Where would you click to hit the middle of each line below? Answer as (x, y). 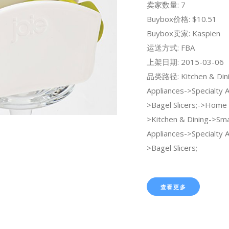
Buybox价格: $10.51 (181, 19)
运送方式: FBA (170, 47)
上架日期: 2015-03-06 (185, 62)
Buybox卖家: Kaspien (183, 33)
